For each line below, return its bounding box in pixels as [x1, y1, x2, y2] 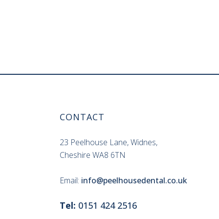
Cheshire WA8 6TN [60, 150, 126, 160]
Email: [60, 175, 81, 186]
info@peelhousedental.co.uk [81, 175, 187, 186]
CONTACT [60, 111, 105, 123]
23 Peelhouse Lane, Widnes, [60, 137, 157, 148]
